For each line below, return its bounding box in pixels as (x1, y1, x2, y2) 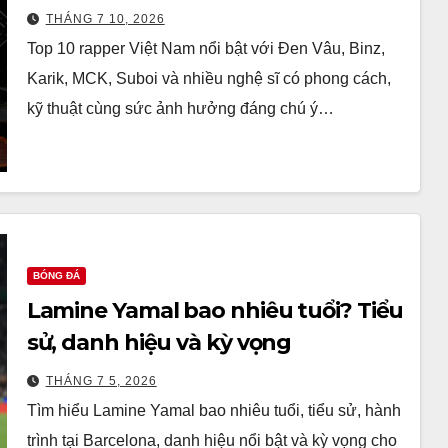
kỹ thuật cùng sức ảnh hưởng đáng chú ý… (26, 99, 334, 117)
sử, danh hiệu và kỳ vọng (26, 328, 292, 356)
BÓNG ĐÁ (32, 269, 80, 281)
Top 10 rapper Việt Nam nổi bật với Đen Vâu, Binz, (26, 39, 385, 57)
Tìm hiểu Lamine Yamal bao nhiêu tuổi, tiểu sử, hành (26, 401, 401, 419)
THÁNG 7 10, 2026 (45, 11, 165, 26)
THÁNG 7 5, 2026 (45, 373, 157, 388)
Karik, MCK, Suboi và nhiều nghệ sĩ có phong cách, (26, 69, 391, 87)
